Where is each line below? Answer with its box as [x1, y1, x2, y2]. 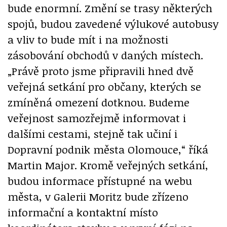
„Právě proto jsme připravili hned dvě [8, 63, 194, 78]
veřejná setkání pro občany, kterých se [8, 79, 201, 94]
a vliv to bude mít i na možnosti [8, 31, 168, 47]
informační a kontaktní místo [8, 204, 158, 219]
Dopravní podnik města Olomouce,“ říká [8, 141, 208, 157]
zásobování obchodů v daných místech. [8, 47, 203, 62]
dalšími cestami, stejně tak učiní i [8, 126, 177, 141]
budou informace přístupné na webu [8, 173, 192, 188]
